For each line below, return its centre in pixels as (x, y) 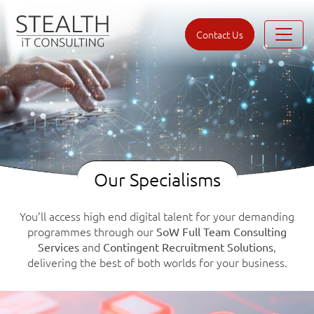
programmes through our (92, 231)
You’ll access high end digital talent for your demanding (157, 216)
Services (59, 247)
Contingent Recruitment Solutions (188, 247)
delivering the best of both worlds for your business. (157, 262)
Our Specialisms (157, 179)
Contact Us (220, 35)
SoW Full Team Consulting (221, 231)
